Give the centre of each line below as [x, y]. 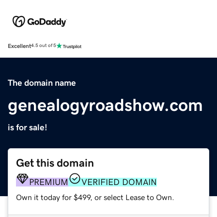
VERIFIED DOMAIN [119, 182]
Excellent [19, 46]
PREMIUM [49, 182]
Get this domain [55, 163]
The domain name [42, 83]
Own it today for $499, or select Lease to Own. [95, 197]
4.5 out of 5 [44, 46]
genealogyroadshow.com [105, 105]
